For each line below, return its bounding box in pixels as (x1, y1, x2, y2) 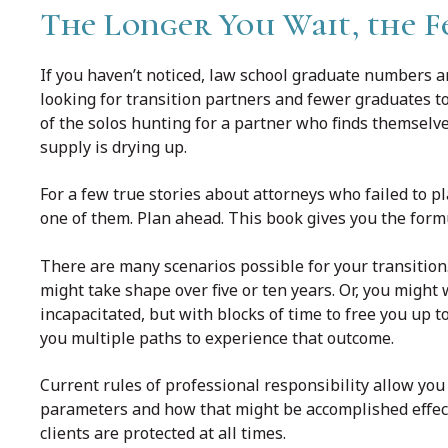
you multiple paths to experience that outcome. (40, 326, 394, 349)
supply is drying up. (40, 136, 187, 159)
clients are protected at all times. (40, 421, 286, 444)
